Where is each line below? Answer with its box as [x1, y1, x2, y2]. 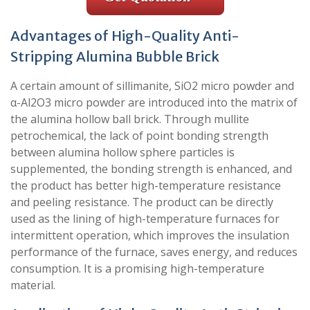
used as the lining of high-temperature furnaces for [10, 210, 280, 226]
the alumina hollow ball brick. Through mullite [10, 111, 249, 127]
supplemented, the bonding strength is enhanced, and [10, 161, 292, 176]
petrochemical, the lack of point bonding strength [10, 127, 268, 143]
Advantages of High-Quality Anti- [10, 26, 239, 44]
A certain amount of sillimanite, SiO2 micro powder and [10, 77, 294, 93]
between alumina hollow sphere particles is [10, 144, 235, 160]
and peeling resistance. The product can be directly [10, 194, 273, 210]
